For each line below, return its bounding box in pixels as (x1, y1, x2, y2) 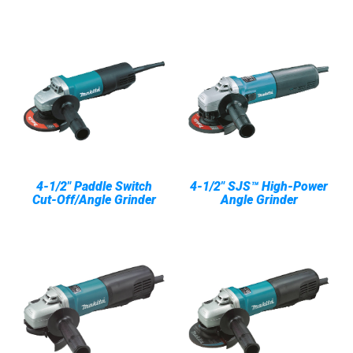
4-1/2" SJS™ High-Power (190, 179, 328, 194)
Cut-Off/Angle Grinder (32, 192, 156, 207)
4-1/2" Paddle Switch (36, 179, 152, 194)
